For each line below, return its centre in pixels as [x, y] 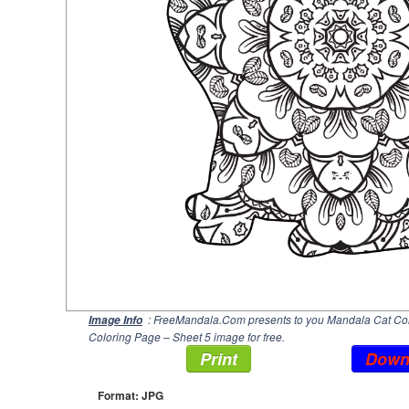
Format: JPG [131, 395]
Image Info [115, 320]
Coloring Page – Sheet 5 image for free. [187, 336]
